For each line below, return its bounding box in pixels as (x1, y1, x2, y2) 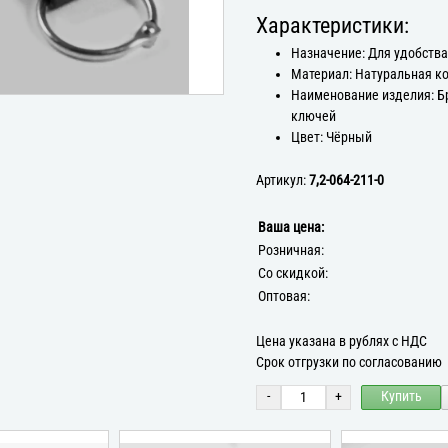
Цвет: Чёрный (291, 128, 373, 146)
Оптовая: (258, 287, 310, 305)
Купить (380, 388, 422, 406)
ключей (291, 107, 337, 125)
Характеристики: (256, 12, 409, 38)
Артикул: (256, 171, 309, 189)
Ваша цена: (258, 218, 324, 236)
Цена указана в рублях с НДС (256, 332, 427, 350)
